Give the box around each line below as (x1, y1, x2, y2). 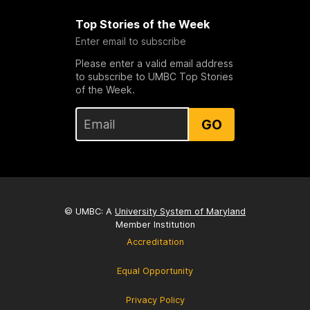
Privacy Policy (125, 294, 185, 305)
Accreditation (126, 236, 184, 247)
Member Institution (115, 219, 195, 230)
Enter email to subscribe (75, 35, 186, 48)
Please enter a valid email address (75, 57, 233, 70)
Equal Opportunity (117, 265, 193, 276)
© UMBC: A (64, 206, 115, 217)
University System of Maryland (115, 206, 246, 217)
